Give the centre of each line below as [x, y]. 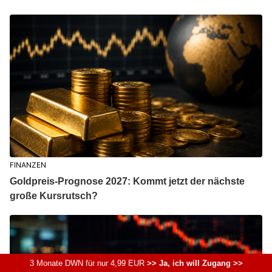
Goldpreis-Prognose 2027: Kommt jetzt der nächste [127, 182]
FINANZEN [28, 165]
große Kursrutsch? [53, 196]
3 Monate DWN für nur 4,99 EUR [87, 263]
